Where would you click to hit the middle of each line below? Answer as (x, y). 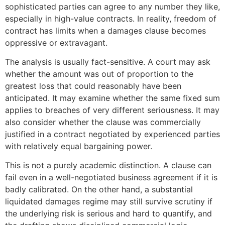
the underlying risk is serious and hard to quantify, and (108, 214)
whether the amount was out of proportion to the (99, 74)
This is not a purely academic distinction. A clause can (108, 165)
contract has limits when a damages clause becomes (105, 30)
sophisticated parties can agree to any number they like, (113, 6)
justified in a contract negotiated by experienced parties (113, 134)
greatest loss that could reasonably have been (93, 86)
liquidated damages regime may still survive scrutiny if (109, 202)
